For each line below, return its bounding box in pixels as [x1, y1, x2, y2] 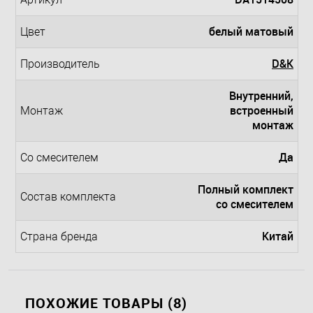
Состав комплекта [20, 190, 116, 204]
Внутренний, [229, 88, 293, 104]
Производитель [20, 57, 100, 71]
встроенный [230, 103, 293, 119]
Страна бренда [20, 230, 98, 244]
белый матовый [209, 24, 293, 40]
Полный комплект [198, 182, 293, 198]
